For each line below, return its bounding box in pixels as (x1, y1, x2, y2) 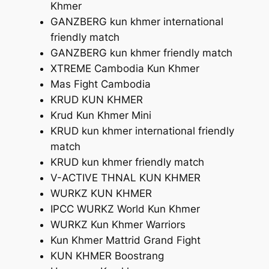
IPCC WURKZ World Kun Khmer (50, 203, 200, 216)
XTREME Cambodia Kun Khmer (50, 62, 199, 75)
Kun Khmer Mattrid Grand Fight (50, 234, 201, 247)
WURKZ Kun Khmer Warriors (50, 219, 186, 231)
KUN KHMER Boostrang (50, 250, 164, 262)
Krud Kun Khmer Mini (50, 109, 151, 122)
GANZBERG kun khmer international (50, 16, 223, 28)
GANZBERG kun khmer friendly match (50, 47, 232, 59)
